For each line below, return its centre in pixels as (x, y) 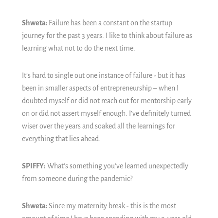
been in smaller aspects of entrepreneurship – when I (100, 88)
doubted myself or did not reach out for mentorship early (107, 101)
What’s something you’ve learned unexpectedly (117, 166)
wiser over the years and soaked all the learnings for (99, 126)
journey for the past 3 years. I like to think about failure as (107, 36)
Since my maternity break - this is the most (112, 206)
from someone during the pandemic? (77, 179)
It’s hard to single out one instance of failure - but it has (104, 75)
